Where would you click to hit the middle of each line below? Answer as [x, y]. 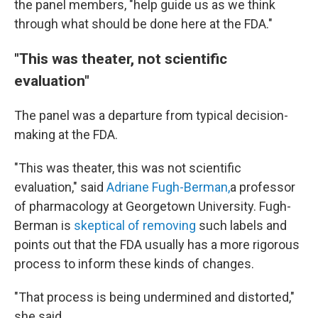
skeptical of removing [135, 225]
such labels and [241, 225]
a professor [263, 187]
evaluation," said [59, 187]
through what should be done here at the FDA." [143, 24]
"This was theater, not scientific [121, 59]
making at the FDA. [66, 135]
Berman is [44, 225]
